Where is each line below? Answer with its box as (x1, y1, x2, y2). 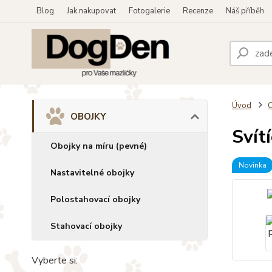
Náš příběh (226, 5, 264, 16)
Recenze (183, 5, 213, 16)
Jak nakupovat (67, 5, 116, 16)
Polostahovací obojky (50, 194, 140, 205)
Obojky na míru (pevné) (50, 140, 147, 152)
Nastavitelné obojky (50, 167, 134, 178)
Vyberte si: (32, 254, 78, 267)
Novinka (238, 160, 267, 170)
